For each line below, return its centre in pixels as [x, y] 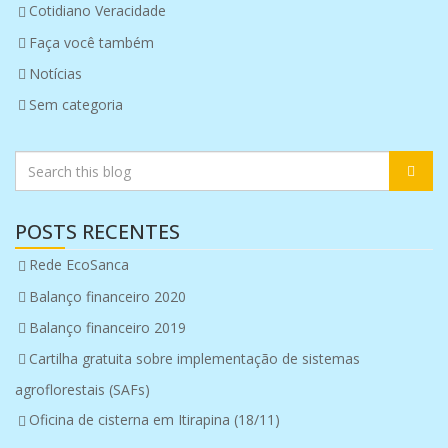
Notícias [55, 73]
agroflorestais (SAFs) [82, 390]
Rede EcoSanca [79, 265]
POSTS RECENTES [97, 232]
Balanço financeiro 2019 [107, 327]
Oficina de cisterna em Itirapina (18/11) [154, 420]
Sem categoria [76, 104]
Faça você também [91, 42]
